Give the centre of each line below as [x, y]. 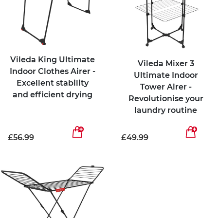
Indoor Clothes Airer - [52, 72]
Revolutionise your [166, 98]
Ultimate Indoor [166, 75]
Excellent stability [52, 83]
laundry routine [166, 110]
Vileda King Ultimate [52, 60]
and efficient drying [52, 95]
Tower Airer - [166, 87]
